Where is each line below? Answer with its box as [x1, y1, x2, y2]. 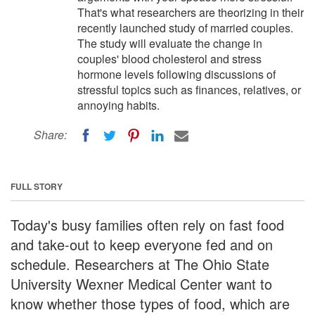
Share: [34, 127, 67, 143]
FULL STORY [11, 179, 63, 193]
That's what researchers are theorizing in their [77, 4, 304, 20]
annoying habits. [77, 97, 160, 113]
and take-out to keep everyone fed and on [11, 233, 273, 255]
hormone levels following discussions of [77, 66, 276, 82]
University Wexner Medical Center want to [11, 273, 272, 294]
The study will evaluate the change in [77, 35, 262, 51]
